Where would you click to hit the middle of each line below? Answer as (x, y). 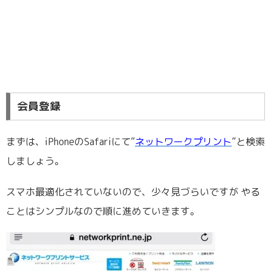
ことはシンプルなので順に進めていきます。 (103, 211)
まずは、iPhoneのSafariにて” (70, 142)
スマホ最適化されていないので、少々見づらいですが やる (133, 192)
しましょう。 (35, 161)
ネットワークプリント (183, 142)
